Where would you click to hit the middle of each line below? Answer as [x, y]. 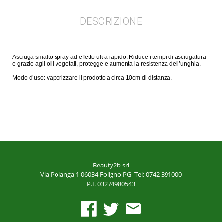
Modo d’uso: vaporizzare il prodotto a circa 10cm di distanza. [93, 78]
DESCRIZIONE [111, 21]
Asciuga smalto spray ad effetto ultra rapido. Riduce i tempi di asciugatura [109, 57]
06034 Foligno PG [107, 174]
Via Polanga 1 [60, 174]
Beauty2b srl [111, 165]
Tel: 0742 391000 [158, 174]
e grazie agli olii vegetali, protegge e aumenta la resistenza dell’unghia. [107, 64]
